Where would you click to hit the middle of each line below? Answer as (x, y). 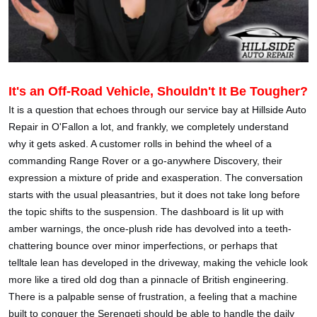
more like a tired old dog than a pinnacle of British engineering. (149, 279)
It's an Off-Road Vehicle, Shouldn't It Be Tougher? (158, 91)
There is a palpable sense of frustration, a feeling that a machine (153, 296)
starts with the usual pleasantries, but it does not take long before (154, 194)
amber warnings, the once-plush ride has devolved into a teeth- (150, 228)
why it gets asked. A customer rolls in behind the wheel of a (140, 143)
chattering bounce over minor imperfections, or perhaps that (143, 245)
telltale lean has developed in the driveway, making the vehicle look (158, 262)
